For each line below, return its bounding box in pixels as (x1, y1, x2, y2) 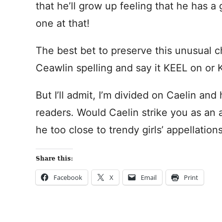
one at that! (36, 17, 90, 29)
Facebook (54, 173, 82, 182)
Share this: (36, 155, 73, 162)
